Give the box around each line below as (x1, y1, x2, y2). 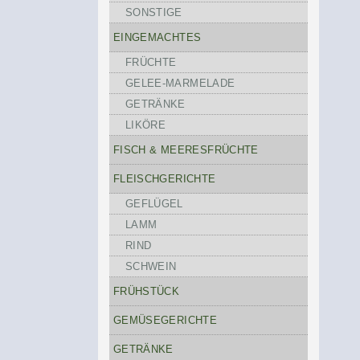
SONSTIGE (125, 6, 182, 18)
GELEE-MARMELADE (125, 77, 235, 89)
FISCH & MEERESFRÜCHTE (112, 144, 259, 156)
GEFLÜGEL (125, 198, 183, 210)
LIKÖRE (125, 119, 166, 131)
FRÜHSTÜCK (112, 285, 180, 297)
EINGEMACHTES (112, 31, 202, 43)
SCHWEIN (125, 260, 177, 272)
